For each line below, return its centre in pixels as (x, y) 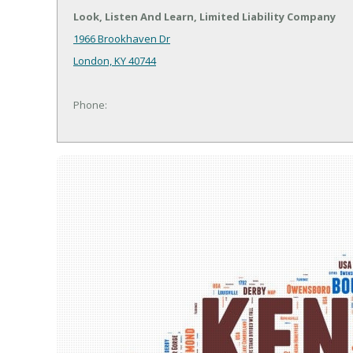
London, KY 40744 (115, 61)
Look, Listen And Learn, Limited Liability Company (204, 17)
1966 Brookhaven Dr (122, 39)
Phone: (90, 105)
